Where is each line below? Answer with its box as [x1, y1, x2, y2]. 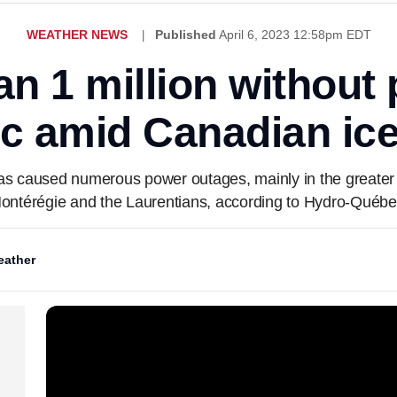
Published [154, 27, 216, 42]
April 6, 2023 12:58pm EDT [218, 27, 371, 42]
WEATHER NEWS [26, 27, 128, 42]
